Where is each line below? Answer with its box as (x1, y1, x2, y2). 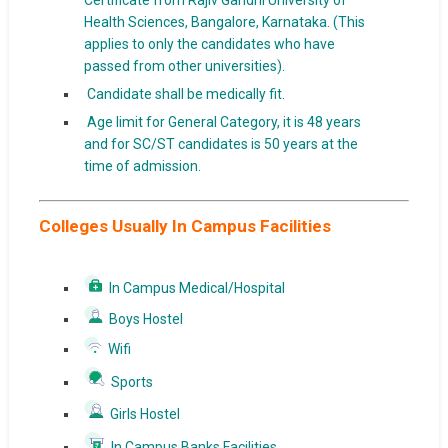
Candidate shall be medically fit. (86, 86, 285, 102)
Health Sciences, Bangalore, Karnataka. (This (83, 14, 365, 30)
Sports (104, 374, 153, 390)
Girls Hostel (103, 406, 225, 422)
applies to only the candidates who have (83, 36, 335, 52)
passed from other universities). (83, 58, 285, 74)
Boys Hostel (102, 311, 228, 327)
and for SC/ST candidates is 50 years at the (83, 136, 358, 152)
